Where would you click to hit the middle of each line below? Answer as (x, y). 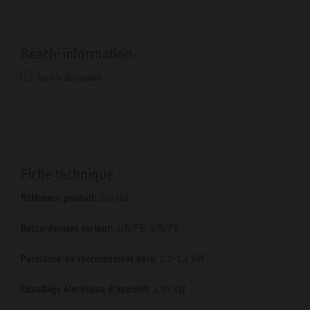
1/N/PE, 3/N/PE (146, 229)
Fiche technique (67, 174)
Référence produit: (59, 198)
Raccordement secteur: (67, 229)
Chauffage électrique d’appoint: (85, 290)
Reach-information (76, 54)
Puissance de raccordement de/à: (89, 259)
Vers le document (70, 78)
